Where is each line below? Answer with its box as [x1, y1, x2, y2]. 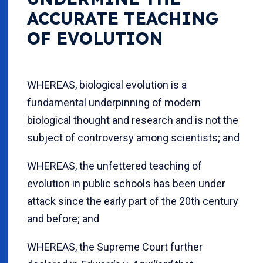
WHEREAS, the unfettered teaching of [27, 160, 202, 173]
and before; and [27, 213, 99, 225]
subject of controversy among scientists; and [27, 131, 240, 144]
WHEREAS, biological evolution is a [27, 79, 187, 92]
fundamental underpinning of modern [27, 96, 201, 109]
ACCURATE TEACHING [27, 8, 218, 29]
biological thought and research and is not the [27, 114, 238, 127]
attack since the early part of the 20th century [27, 195, 238, 208]
